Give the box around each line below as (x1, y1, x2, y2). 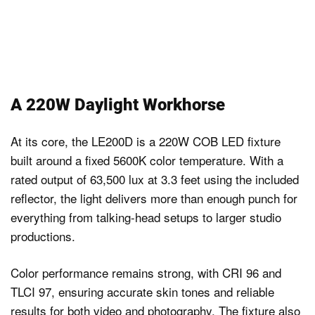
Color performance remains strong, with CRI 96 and (11, 264, 281, 282)
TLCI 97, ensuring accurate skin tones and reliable (11, 283, 274, 301)
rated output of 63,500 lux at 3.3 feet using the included (11, 169, 299, 188)
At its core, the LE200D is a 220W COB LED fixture (11, 131, 281, 150)
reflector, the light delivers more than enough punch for (11, 188, 297, 207)
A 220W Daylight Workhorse (11, 94, 225, 115)
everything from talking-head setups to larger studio (11, 207, 281, 226)
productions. (11, 226, 75, 245)
